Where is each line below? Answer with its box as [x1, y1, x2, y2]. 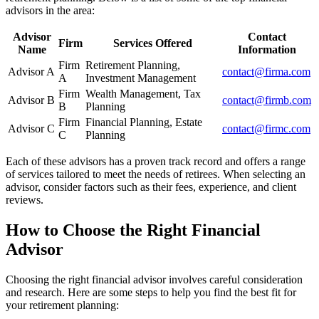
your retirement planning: [6, 298, 119, 311]
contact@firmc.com [222, 122, 310, 135]
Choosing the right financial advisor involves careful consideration [6, 273, 303, 286]
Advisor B [8, 93, 55, 106]
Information [237, 43, 296, 56]
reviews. [6, 193, 43, 206]
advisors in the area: [6, 4, 95, 16]
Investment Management [85, 71, 196, 84]
